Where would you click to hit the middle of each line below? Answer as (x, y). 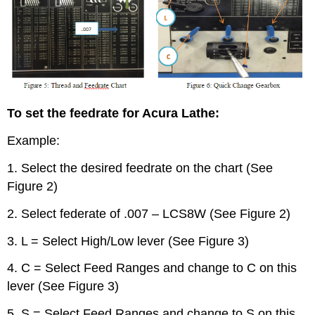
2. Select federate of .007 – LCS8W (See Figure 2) (149, 213)
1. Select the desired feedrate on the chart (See (140, 168)
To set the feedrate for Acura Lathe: (114, 114)
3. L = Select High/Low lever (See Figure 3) (128, 241)
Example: (34, 141)
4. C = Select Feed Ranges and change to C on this (152, 268)
